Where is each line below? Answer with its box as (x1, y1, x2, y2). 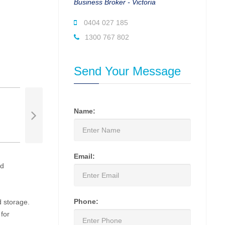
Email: (74, 152, 95, 160)
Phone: (74, 197, 98, 205)
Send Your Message (74, 64, 181, 78)
